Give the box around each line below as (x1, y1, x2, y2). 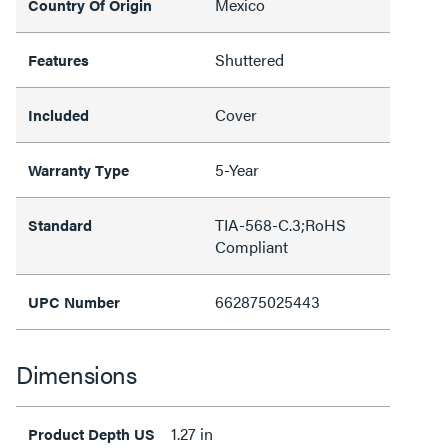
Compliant (215, 234, 288, 258)
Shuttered (215, 47, 284, 71)
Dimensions (16, 356, 136, 391)
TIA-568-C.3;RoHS (215, 212, 346, 236)
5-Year (215, 157, 259, 181)
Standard (28, 213, 92, 235)
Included (28, 103, 89, 125)
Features (28, 48, 89, 70)
